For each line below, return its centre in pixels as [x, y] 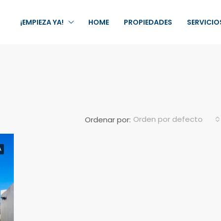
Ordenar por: [108, 119]
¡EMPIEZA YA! [42, 22]
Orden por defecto [168, 119]
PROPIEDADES [148, 22]
